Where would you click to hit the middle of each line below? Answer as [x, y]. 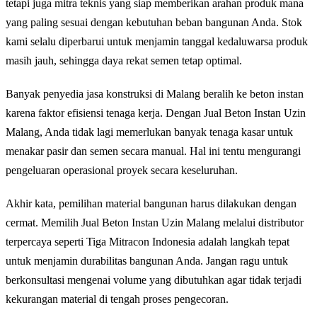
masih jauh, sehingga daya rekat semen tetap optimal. [124, 60]
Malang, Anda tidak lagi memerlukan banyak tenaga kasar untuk [149, 132]
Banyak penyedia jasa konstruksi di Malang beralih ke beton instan [155, 93]
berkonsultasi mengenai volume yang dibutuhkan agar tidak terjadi [154, 279]
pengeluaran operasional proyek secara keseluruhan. [122, 170]
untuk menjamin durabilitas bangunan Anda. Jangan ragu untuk [147, 260]
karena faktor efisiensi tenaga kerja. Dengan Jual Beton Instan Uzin [156, 113]
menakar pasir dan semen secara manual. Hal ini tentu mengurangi [153, 151]
